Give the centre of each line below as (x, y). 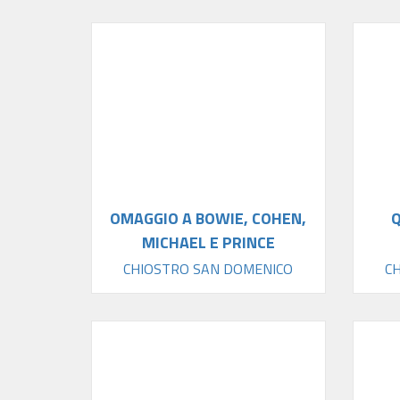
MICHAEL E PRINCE (208, 243)
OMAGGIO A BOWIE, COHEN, (208, 219)
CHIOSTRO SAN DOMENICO (208, 269)
